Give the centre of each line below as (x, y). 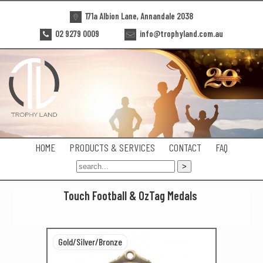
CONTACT (185, 147)
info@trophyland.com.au (181, 33)
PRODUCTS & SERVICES (112, 147)
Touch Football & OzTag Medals (130, 195)
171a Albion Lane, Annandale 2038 (138, 16)
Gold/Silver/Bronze (90, 242)
